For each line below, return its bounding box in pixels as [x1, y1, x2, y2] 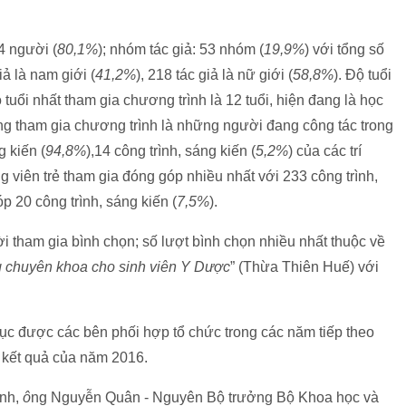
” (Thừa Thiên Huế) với [230, 259, 379, 275]
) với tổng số [304, 42, 384, 57]
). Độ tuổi [333, 67, 391, 82]
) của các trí [288, 143, 362, 159]
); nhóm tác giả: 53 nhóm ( [98, 42, 264, 57]
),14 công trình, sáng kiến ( [86, 143, 256, 159]
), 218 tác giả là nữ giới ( [136, 67, 293, 82]
